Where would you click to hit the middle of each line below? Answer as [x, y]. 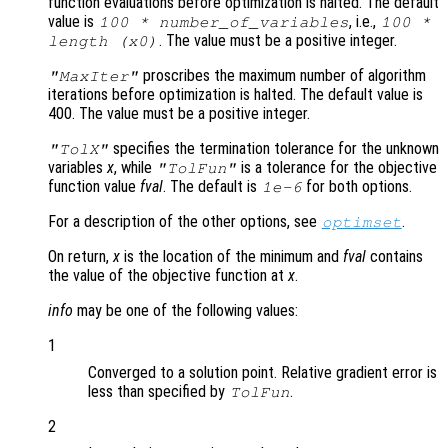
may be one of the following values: [185, 311]
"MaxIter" [93, 76]
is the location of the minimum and [231, 257]
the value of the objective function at [168, 276]
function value [94, 187]
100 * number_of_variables [223, 22]
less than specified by [158, 392]
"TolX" [78, 149]
